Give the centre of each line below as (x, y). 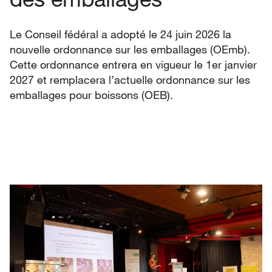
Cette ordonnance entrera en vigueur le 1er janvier (133, 64)
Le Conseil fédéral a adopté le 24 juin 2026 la (121, 34)
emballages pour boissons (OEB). (91, 94)
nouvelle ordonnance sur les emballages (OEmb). (130, 49)
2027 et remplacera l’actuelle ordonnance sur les (130, 79)
